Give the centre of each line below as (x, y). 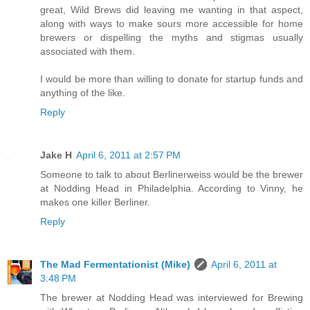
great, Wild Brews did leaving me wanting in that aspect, (172, 9)
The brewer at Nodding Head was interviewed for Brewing (172, 297)
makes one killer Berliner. (95, 202)
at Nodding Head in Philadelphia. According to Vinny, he (172, 188)
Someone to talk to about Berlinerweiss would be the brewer (172, 174)
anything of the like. (83, 92)
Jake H (56, 155)
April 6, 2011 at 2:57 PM (128, 155)
